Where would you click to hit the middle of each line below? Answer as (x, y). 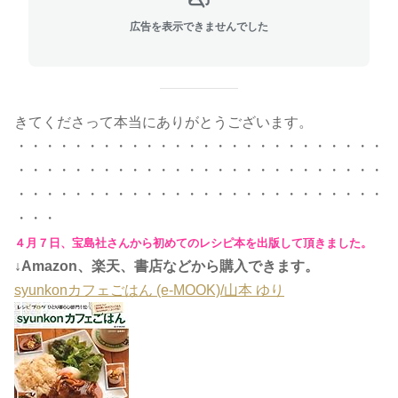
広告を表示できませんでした (199, 26)
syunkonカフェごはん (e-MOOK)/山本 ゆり (149, 290)
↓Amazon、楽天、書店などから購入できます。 (167, 266)
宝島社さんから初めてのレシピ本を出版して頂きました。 (222, 243)
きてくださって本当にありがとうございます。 (163, 122)
